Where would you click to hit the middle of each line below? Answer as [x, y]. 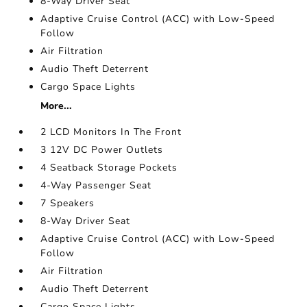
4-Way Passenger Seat [96, 185]
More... [57, 106]
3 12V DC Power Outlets [102, 150]
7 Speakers [68, 203]
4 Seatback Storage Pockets [109, 168]
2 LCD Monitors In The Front [111, 132]
